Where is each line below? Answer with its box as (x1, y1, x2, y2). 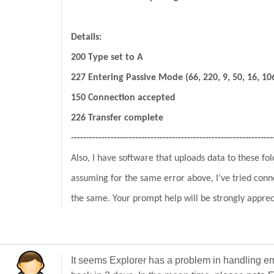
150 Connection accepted (71, 93, 176, 103)
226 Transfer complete (71, 113, 163, 124)
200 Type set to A (71, 53, 143, 63)
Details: (71, 32, 102, 43)
